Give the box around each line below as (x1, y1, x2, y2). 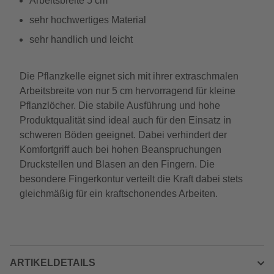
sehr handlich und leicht (29, 34, 133, 45)
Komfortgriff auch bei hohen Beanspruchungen (20, 144, 221, 155)
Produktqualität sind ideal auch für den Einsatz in (20, 115, 231, 125)
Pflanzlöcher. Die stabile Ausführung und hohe (20, 100, 220, 111)
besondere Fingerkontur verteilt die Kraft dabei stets (20, 174, 243, 184)
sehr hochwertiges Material (29, 15, 146, 25)
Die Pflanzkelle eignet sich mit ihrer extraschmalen (20, 71, 239, 81)
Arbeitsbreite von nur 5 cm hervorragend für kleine (20, 86, 235, 96)
